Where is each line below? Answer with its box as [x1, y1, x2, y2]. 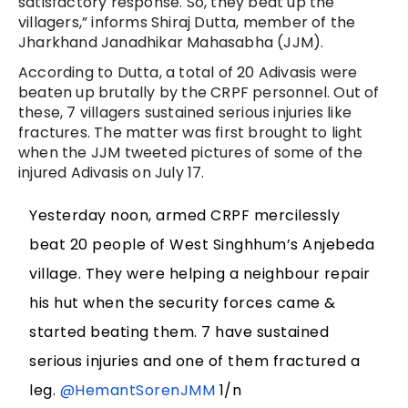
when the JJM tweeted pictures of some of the [18, 142, 362, 164]
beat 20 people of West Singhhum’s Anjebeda [29, 234, 375, 256]
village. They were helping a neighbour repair [29, 263, 371, 285]
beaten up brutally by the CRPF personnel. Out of [18, 82, 380, 104]
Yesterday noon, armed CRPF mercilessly [29, 205, 341, 227]
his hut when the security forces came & [29, 292, 336, 314]
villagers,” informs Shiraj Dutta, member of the [18, 12, 356, 34]
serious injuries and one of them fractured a [29, 351, 361, 372]
